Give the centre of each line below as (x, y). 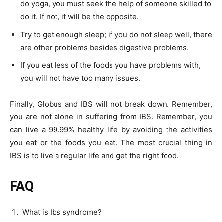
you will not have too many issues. (80, 78)
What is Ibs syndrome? (61, 212)
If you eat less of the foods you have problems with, (111, 65)
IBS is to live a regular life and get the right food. (94, 155)
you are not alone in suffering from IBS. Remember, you (111, 116)
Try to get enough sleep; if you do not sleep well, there (116, 34)
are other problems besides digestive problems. (105, 47)
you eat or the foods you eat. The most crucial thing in (111, 142)
